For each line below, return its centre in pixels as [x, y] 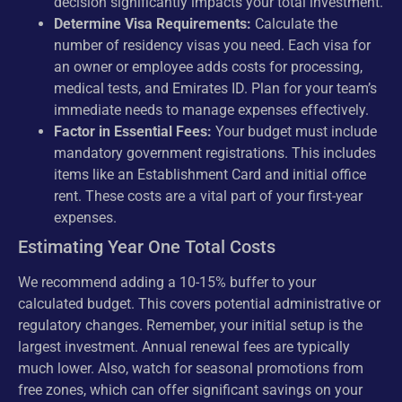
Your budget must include [294, 132]
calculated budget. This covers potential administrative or [199, 304]
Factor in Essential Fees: [133, 132]
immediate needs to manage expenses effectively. [211, 110]
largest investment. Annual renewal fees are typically [184, 347]
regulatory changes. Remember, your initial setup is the [190, 326]
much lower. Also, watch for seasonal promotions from [191, 369]
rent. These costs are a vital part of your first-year [208, 197]
